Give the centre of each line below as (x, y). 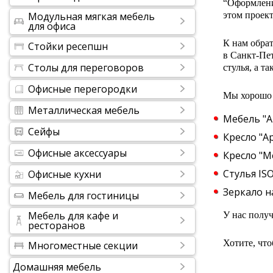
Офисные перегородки (83, 89)
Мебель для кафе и (73, 216)
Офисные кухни (65, 174)
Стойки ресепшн (68, 46)
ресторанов (57, 225)
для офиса (52, 26)
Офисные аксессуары (77, 153)
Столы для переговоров (86, 68)
